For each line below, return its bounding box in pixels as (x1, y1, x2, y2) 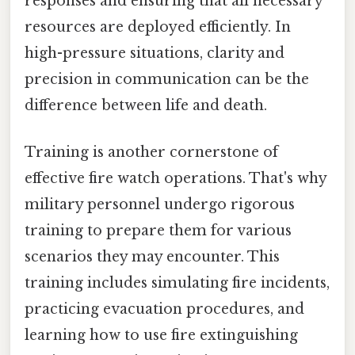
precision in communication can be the (25, 70, 309, 88)
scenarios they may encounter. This (25, 248, 280, 266)
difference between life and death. (25, 96, 267, 114)
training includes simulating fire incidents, (25, 274, 330, 292)
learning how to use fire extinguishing (25, 326, 298, 345)
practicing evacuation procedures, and (25, 300, 304, 319)
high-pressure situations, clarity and (25, 44, 284, 62)
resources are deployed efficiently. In (25, 17, 291, 36)
